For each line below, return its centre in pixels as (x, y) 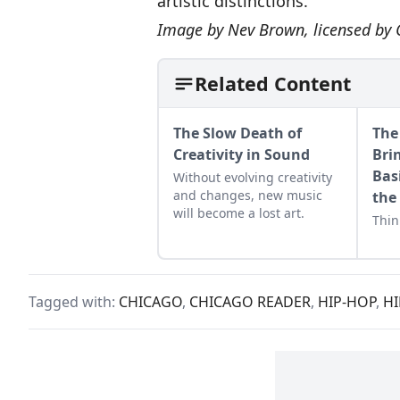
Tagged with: (74, 302)
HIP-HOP (347, 302)
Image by (192, 30)
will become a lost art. (239, 213)
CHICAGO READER (250, 302)
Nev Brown (266, 30)
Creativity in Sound (242, 155)
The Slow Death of (237, 133)
